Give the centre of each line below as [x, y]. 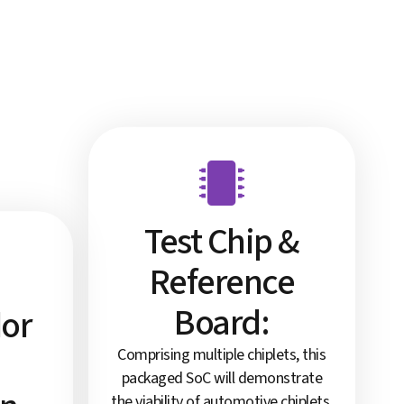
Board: [222, 323]
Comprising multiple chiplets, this [222, 354]
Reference [222, 282]
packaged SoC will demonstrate [222, 378]
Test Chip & [222, 242]
